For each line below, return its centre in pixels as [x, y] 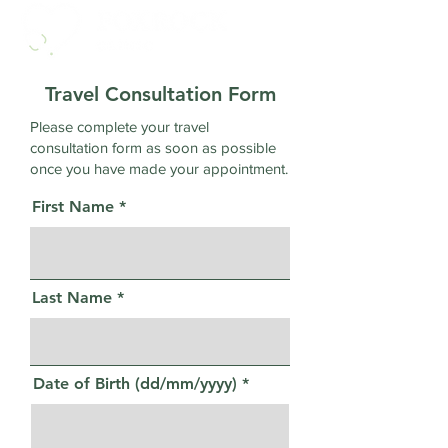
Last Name [72, 297]
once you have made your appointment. [159, 168]
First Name [73, 206]
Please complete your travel [119, 126]
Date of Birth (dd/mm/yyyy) [135, 383]
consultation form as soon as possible [153, 147]
